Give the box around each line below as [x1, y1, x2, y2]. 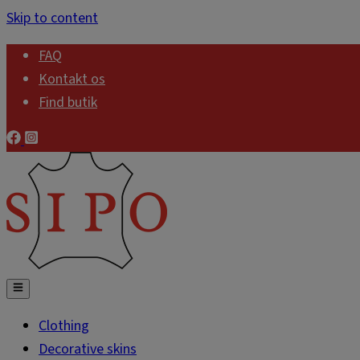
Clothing [39, 316, 89, 336]
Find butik [39, 92, 97, 112]
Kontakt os [39, 69, 105, 89]
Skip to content [6, 8, 98, 28]
